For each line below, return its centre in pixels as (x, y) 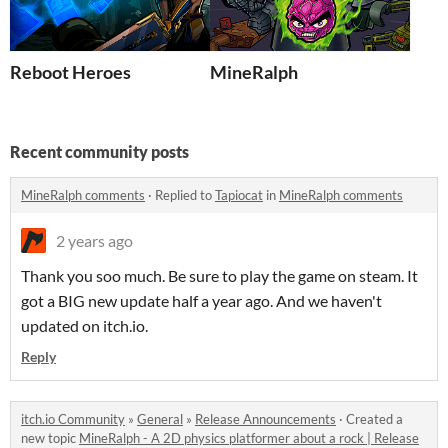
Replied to (185, 195)
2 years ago (94, 241)
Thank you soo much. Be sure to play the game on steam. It (219, 276)
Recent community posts (99, 152)
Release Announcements (265, 419)
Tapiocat (239, 195)
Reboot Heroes (70, 72)
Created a (374, 419)
